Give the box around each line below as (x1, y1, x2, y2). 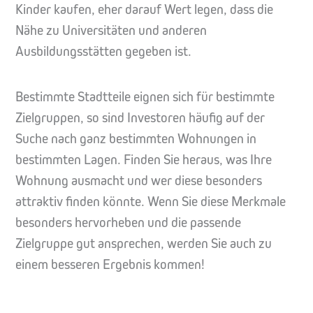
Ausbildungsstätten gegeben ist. (15, 43, 191, 59)
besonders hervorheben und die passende (15, 214, 241, 231)
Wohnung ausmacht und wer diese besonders (15, 172, 262, 189)
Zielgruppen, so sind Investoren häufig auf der (15, 109, 265, 126)
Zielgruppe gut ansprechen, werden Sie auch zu (15, 235, 272, 252)
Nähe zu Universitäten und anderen (15, 22, 207, 38)
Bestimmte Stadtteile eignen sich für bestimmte (15, 88, 275, 105)
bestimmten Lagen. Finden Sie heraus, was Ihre (15, 151, 272, 168)
